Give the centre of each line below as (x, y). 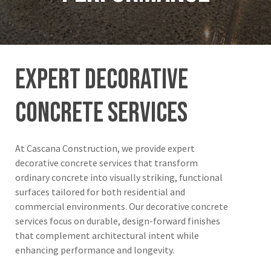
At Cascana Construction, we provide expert (105, 149)
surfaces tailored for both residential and (100, 192)
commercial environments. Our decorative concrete (122, 207)
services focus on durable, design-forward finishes (118, 221)
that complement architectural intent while (107, 236)
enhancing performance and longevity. (95, 250)
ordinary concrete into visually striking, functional (119, 178)
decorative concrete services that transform (107, 163)
